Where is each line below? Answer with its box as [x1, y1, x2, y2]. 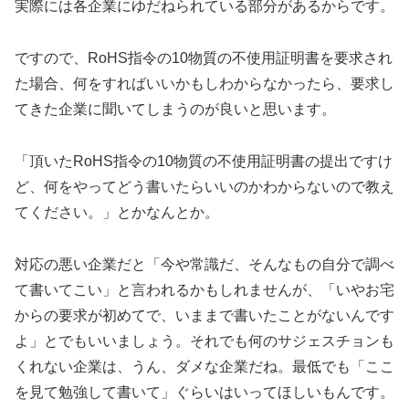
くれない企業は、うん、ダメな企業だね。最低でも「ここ [15, 358, 394, 374]
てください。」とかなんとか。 [15, 204, 219, 220]
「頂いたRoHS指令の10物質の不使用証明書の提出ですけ [15, 152, 393, 169]
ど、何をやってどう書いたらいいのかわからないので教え [15, 178, 394, 194]
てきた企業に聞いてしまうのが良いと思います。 [15, 100, 336, 117]
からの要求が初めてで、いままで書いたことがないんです [15, 307, 394, 323]
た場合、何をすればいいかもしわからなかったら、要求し [15, 75, 394, 91]
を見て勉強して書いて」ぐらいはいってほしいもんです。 [15, 383, 394, 400]
